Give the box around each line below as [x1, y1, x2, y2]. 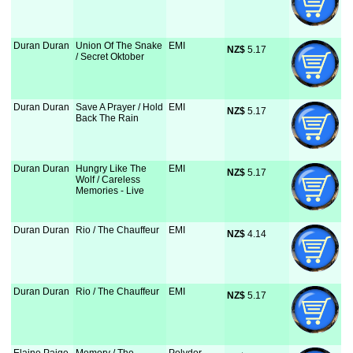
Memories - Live [76, 185, 145, 196]
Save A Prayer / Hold [76, 102, 164, 113]
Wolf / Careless [76, 174, 141, 185]
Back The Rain [76, 113, 139, 124]
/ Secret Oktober [76, 51, 145, 62]
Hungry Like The [76, 163, 147, 174]
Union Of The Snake [76, 40, 163, 51]
